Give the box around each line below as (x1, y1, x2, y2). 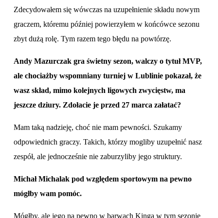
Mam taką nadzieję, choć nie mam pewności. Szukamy (14, 123, 182, 131)
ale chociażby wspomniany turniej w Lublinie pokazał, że (14, 71, 201, 80)
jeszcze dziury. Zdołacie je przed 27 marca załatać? (14, 100, 185, 109)
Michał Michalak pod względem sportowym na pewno (14, 174, 192, 183)
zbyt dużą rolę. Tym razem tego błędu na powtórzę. (14, 34, 173, 43)
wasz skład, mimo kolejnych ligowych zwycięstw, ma (14, 86, 185, 94)
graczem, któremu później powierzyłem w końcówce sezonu (14, 19, 200, 28)
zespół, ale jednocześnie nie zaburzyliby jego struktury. (14, 152, 184, 161)
